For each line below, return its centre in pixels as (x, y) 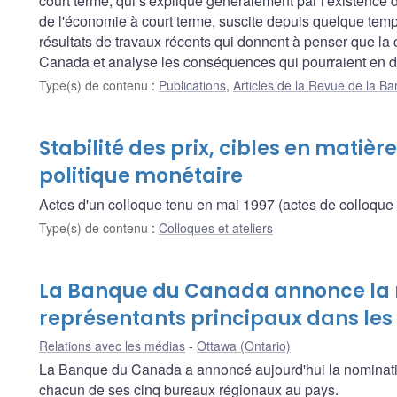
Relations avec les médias (112, 346)
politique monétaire (141, 176)
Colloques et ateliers (216, 228)
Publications (192, 86)
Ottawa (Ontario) (244, 346)
